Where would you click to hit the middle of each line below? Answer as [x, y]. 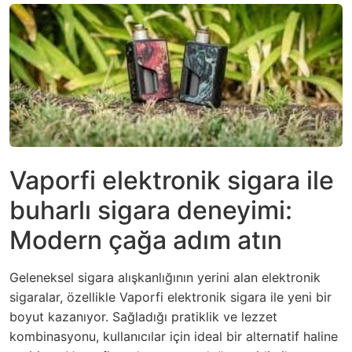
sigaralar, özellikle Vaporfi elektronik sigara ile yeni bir [170, 297]
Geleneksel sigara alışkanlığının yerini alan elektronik [165, 278]
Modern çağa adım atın [146, 240]
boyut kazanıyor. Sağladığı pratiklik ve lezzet [143, 317]
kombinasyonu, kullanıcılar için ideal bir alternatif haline [174, 337]
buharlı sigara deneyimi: [151, 211]
